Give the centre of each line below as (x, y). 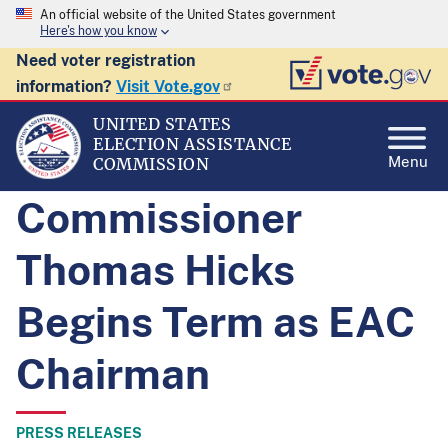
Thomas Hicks (155, 269)
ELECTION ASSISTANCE (192, 144)
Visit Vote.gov (168, 86)
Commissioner (159, 217)
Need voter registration (105, 60)
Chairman (113, 373)
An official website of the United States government (188, 15)
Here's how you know (98, 31)
